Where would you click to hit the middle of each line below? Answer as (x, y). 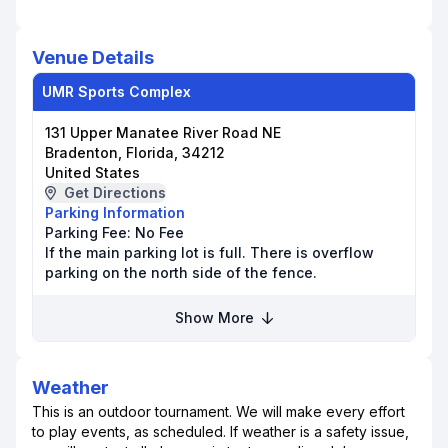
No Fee (159, 232)
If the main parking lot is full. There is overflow (209, 252)
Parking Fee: (90, 232)
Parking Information (115, 212)
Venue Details (93, 57)
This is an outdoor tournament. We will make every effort (218, 411)
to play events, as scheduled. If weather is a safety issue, (220, 431)
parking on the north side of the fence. (181, 272)
